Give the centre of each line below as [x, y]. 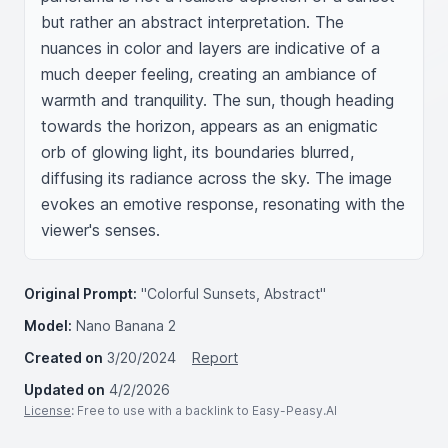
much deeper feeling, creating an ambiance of [209, 74]
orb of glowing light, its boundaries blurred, [197, 152]
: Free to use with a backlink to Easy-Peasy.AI [204, 410]
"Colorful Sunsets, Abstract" [233, 293]
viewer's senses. [100, 230]
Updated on [64, 389]
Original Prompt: [80, 293]
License [47, 410]
